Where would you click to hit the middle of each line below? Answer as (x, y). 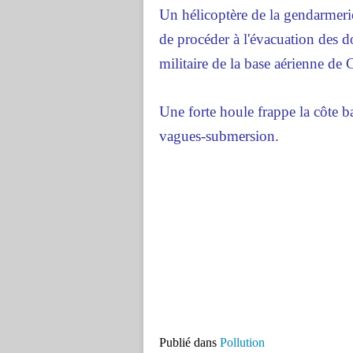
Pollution (242, 342)
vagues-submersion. (219, 136)
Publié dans (188, 342)
